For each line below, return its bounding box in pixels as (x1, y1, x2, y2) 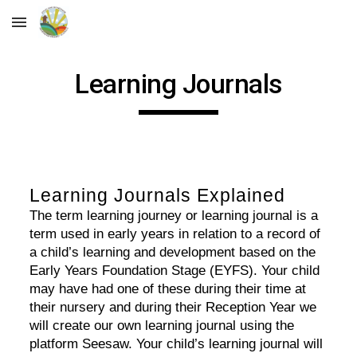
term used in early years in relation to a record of (29, 226, 321, 241)
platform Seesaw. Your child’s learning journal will (29, 335, 324, 351)
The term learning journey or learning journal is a (29, 207, 319, 223)
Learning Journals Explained (29, 185, 286, 206)
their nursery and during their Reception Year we (29, 299, 317, 315)
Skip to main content (13, 22, 126, 37)
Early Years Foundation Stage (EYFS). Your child (29, 262, 320, 278)
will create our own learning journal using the (29, 317, 295, 333)
